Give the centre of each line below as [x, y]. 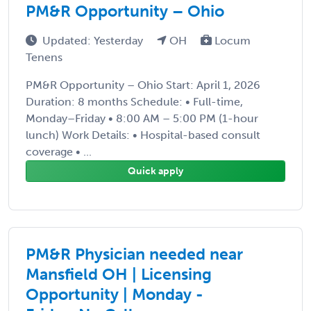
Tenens [44, 57]
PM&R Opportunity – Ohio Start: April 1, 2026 [143, 85]
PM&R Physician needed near [134, 254]
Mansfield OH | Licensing [119, 274]
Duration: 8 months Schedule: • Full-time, [134, 101]
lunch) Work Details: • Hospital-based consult [143, 135]
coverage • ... [59, 151]
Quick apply [155, 171]
